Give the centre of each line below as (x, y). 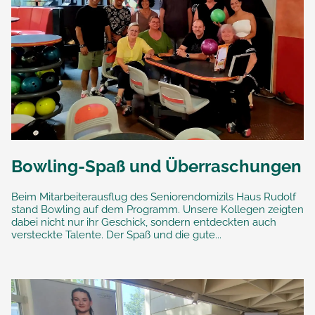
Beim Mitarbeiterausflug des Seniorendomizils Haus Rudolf (154, 197)
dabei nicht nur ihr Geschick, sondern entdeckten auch (144, 223)
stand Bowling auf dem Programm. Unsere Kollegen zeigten (157, 210)
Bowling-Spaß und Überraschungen (156, 167)
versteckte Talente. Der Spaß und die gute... (116, 235)
